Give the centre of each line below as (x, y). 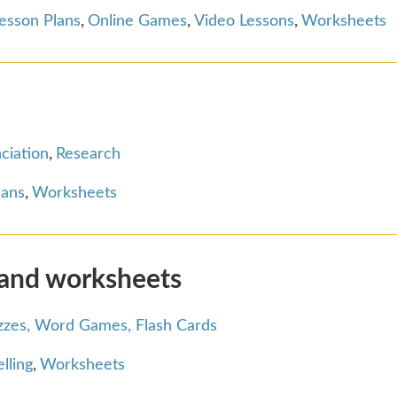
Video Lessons (244, 21)
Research (88, 154)
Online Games (137, 21)
